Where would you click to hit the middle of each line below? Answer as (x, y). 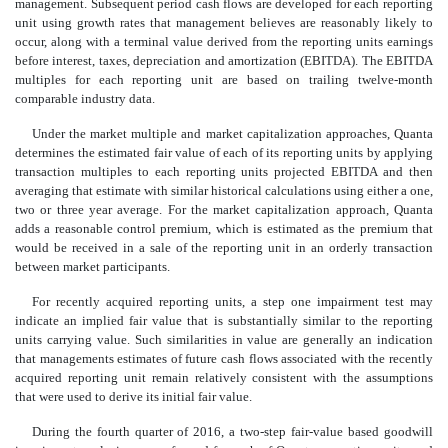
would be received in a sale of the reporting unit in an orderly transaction (224, 248)
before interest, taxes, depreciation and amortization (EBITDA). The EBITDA (224, 61)
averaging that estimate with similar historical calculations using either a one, (224, 191)
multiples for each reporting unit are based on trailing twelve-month (224, 80)
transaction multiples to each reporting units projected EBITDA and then (224, 172)
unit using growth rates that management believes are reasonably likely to (224, 23)
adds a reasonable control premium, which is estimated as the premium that (224, 229)
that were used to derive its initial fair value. (133, 397)
